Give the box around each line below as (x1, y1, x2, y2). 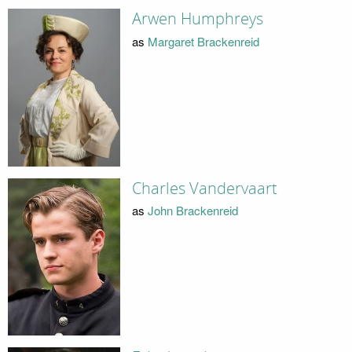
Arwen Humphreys (131, 9, 263, 29)
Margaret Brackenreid (147, 32, 259, 49)
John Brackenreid (147, 202, 238, 219)
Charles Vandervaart (131, 178, 277, 198)
